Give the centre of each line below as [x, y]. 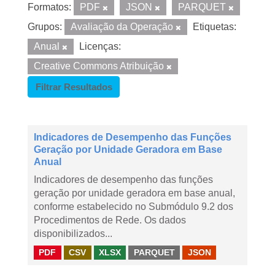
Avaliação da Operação [123, 27]
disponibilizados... [73, 234]
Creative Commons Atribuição [100, 66]
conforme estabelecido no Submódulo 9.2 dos [134, 207]
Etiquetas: [215, 27]
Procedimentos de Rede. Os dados [110, 220]
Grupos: [45, 27]
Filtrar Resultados [74, 87]
